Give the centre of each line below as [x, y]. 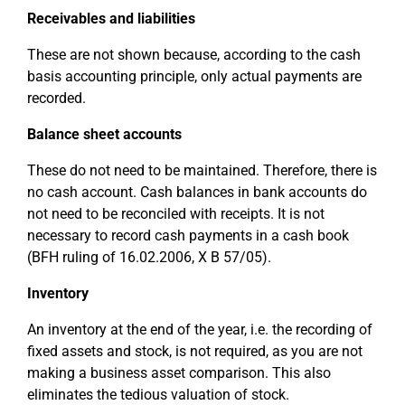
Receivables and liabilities [111, 19]
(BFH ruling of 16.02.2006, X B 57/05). [149, 257]
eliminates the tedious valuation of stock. [158, 395]
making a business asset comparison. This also [179, 373]
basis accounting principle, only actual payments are [194, 76]
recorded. [57, 98]
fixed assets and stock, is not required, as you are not [195, 351]
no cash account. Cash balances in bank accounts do [197, 192]
